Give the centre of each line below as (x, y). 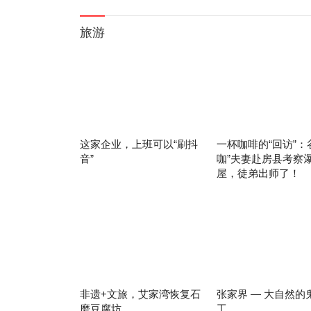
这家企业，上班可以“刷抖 (138, 144)
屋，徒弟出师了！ (258, 174)
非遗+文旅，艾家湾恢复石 (140, 294)
